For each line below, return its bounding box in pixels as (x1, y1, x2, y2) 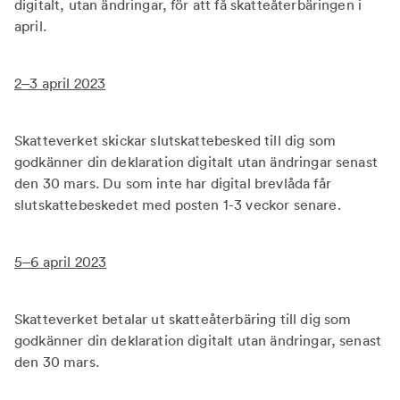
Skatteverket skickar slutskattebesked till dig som (14, 131, 337, 149)
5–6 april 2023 (14, 253, 107, 271)
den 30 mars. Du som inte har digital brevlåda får (14, 174, 331, 192)
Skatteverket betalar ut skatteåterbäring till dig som (14, 310, 352, 328)
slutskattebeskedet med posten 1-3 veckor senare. (14, 196, 341, 213)
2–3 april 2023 (14, 74, 106, 92)
